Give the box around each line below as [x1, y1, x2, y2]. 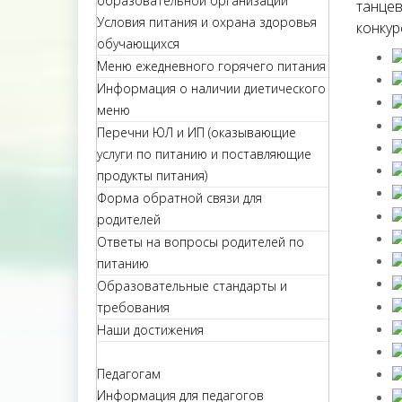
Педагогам [97, 365, 161, 382]
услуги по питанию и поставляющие [97, 145, 311, 162]
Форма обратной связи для [97, 189, 262, 206]
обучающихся [97, 35, 179, 52]
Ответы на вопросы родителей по [97, 233, 304, 250]
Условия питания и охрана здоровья [97, 13, 317, 31]
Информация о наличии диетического [97, 80, 326, 97]
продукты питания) [97, 167, 207, 184]
